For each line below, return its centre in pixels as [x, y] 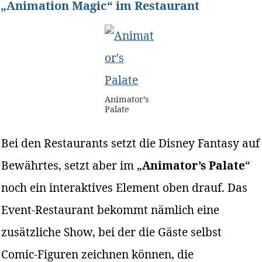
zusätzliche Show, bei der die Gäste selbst [112, 232]
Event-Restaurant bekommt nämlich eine [111, 209]
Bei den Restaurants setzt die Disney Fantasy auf [131, 143]
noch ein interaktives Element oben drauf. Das [125, 187]
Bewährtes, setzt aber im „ [72, 165]
